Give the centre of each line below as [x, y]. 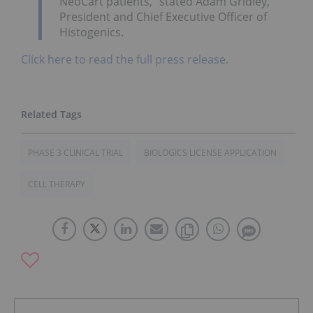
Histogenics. [92, 32]
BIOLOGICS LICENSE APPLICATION [210, 153]
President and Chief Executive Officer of [163, 16]
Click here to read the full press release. [125, 60]
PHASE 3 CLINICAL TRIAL [75, 153]
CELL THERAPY [57, 184]
